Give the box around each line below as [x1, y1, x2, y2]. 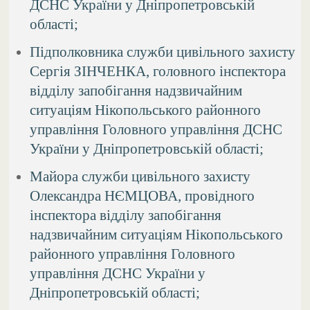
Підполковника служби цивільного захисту [30, 43, 296, 60]
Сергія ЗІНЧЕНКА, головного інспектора [30, 62, 286, 79]
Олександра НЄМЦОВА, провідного [30, 187, 255, 203]
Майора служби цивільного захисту [30, 167, 251, 184]
